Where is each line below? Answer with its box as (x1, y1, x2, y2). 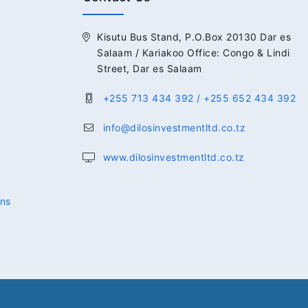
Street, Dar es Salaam (97, 63, 202, 75)
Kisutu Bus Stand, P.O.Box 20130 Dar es (97, 31, 291, 43)
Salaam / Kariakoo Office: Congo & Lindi (97, 47, 290, 59)
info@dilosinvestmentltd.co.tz (102, 122, 245, 134)
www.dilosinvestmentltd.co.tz (102, 151, 245, 164)
